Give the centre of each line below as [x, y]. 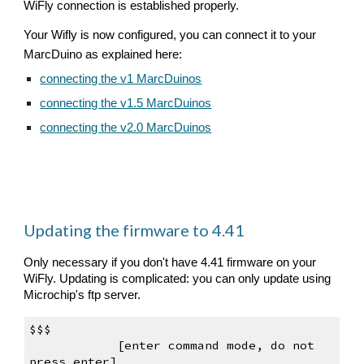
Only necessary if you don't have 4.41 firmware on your [170, 262]
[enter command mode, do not [201, 346]
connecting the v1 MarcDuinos [121, 79]
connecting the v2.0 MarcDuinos [126, 128]
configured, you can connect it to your [217, 35]
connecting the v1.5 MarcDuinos [126, 103]
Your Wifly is [58, 35]
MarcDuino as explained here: [103, 54]
